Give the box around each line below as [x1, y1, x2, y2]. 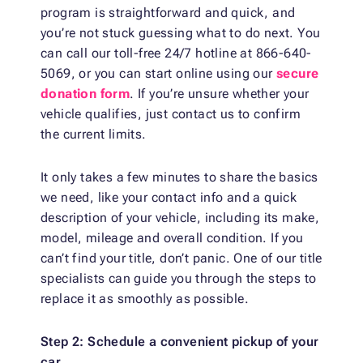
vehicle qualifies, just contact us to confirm [41, 106, 301, 122]
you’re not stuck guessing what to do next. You [41, 25, 321, 41]
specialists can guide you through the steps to [41, 271, 317, 287]
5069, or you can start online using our [41, 66, 276, 82]
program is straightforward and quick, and [41, 5, 296, 21]
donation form [41, 86, 130, 102]
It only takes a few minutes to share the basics [41, 169, 318, 186]
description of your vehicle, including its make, [41, 210, 320, 226]
